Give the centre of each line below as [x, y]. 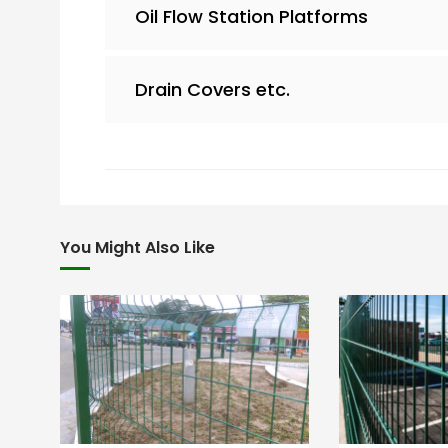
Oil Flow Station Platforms [251, 16]
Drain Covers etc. [212, 89]
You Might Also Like [137, 247]
